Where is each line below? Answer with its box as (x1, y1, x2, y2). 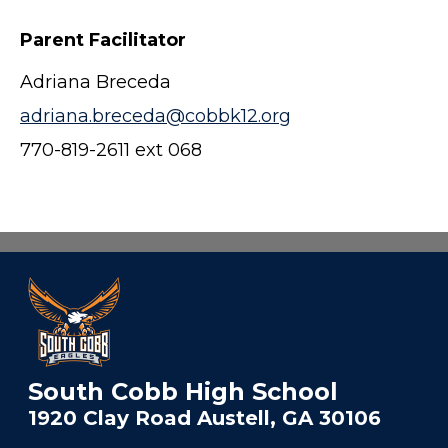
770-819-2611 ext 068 (20, 139, 202, 162)
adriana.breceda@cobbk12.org (20, 105, 291, 128)
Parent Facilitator (20, 29, 186, 52)
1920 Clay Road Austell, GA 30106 (28, 406, 381, 431)
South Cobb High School (28, 377, 338, 407)
